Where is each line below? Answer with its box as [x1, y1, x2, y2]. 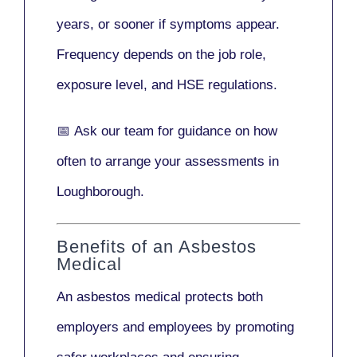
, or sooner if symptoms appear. [90, 17, 280, 33]
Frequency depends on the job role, [57, 47, 266, 63]
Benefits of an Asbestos [57, 236, 257, 257]
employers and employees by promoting [57, 319, 294, 335]
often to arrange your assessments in [57, 154, 279, 170]
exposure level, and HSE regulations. [57, 77, 277, 93]
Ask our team [74, 124, 154, 139]
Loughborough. [57, 184, 144, 200]
